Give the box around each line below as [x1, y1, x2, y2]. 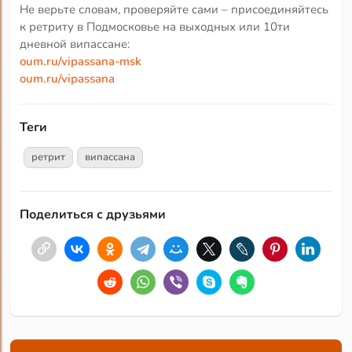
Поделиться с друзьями [20, 205, 167, 223]
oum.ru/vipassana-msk [20, 53, 142, 69]
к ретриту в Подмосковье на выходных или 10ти [20, 18, 291, 35]
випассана [85, 149, 136, 164]
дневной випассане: [20, 35, 130, 52]
